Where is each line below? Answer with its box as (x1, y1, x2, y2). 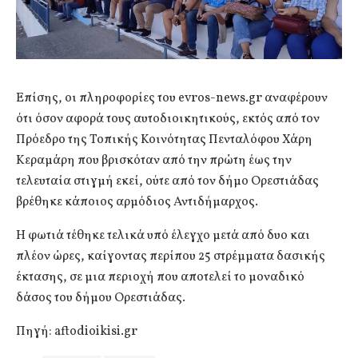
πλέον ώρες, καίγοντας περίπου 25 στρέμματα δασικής (16, 247, 325, 265)
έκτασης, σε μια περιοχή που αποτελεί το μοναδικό (16, 268, 304, 286)
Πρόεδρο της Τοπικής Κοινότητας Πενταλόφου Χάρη (16, 130, 312, 149)
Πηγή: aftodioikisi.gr (16, 322, 137, 340)
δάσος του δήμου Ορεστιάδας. (16, 288, 185, 307)
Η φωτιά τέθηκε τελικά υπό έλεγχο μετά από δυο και (16, 226, 310, 245)
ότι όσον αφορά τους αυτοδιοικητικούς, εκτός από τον (16, 109, 320, 128)
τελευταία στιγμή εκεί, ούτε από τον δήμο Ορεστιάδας (16, 172, 319, 190)
